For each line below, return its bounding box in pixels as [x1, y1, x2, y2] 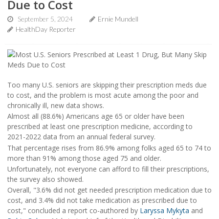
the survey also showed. [7, 175, 84, 184]
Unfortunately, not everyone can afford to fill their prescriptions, [7, 164, 209, 174]
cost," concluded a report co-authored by [7, 206, 140, 216]
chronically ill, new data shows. [7, 100, 104, 110]
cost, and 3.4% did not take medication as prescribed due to [7, 196, 197, 205]
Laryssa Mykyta [140, 206, 189, 216]
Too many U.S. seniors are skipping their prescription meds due [7, 80, 207, 89]
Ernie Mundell [98, 14, 138, 23]
